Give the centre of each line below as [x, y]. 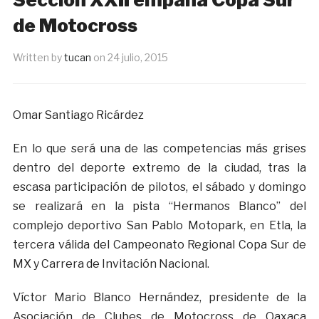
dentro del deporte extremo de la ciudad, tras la [159, 168]
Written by [38, 58]
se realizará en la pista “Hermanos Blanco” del [159, 206]
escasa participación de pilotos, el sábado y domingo [159, 187]
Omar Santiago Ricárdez [78, 115]
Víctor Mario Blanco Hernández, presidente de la [159, 298]
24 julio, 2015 [137, 58]
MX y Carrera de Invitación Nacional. [111, 264]
